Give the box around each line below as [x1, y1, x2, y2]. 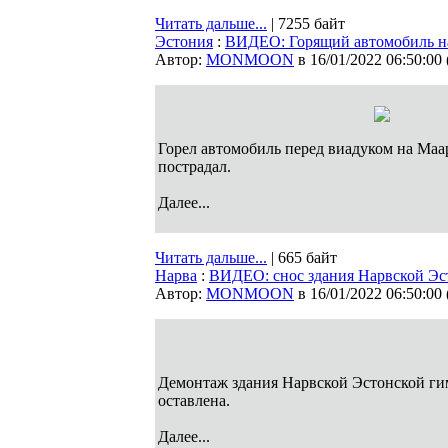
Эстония [155, 33, 213, 50]
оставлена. [158, 392, 230, 409]
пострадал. [158, 158, 231, 175]
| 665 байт [267, 249, 337, 266]
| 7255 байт [267, 15, 345, 32]
